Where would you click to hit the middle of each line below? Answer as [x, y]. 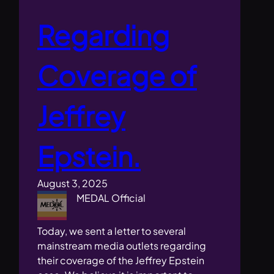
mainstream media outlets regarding [122, 246]
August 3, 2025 [73, 183]
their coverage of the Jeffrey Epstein [121, 261]
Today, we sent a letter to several [112, 231]
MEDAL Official [111, 198]
